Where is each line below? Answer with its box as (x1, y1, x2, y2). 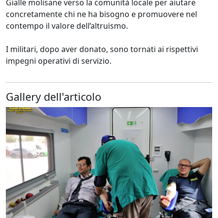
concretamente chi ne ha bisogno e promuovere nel (6, 8, 197, 19)
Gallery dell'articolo (6, 89, 101, 104)
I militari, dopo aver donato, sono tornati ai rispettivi (6, 43, 198, 54)
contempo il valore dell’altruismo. (6, 20, 128, 31)
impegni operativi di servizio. (6, 55, 111, 66)
